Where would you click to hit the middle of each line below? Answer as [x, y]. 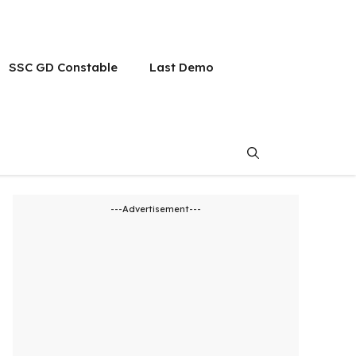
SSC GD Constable [63, 67]
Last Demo [182, 67]
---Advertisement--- [156, 209]
